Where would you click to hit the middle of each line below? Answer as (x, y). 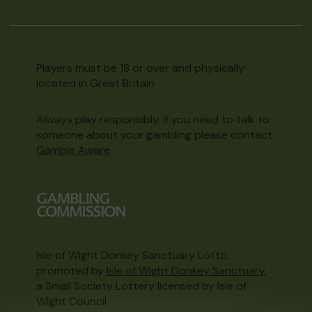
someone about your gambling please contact (155, 135)
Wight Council (72, 301)
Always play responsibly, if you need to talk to (153, 119)
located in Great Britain (96, 83)
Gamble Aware (73, 150)
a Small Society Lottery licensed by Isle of (142, 286)
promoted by (72, 271)
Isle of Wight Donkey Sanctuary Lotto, (133, 255)
